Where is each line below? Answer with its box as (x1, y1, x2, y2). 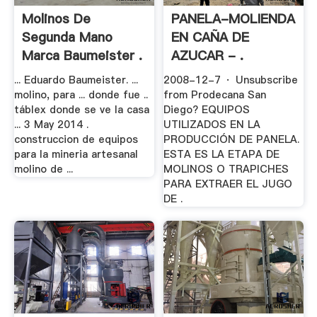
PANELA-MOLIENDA (171, 9, 296, 28)
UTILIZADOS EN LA (163, 117, 261, 132)
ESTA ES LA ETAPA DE (163, 147, 280, 162)
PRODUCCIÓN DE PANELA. (163, 132, 300, 147)
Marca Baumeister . (21, 46, 142, 64)
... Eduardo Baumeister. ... (13, 73, 138, 88)
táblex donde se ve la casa (13, 103, 149, 117)
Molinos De (21, 9, 91, 28)
